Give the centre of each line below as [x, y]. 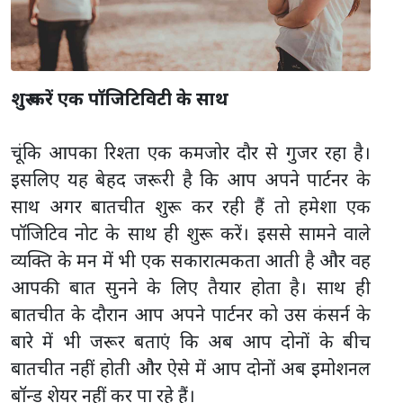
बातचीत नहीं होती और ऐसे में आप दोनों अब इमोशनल [191, 368]
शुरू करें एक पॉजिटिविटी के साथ [120, 98]
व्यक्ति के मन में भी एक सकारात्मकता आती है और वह [191, 260]
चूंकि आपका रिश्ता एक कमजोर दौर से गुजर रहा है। [191, 152]
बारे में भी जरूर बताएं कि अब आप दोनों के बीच [191, 341]
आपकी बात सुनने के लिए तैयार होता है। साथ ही [191, 287]
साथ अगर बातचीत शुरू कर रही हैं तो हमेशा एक [191, 206]
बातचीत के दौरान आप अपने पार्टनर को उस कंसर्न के [191, 314]
